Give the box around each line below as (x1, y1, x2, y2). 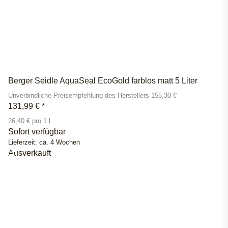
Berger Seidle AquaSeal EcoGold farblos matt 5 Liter (8, 76, 197, 85)
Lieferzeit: (8, 139, 39, 147)
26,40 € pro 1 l (8, 118, 50, 125)
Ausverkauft (8, 149, 51, 158)
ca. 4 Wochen (39, 139, 80, 147)
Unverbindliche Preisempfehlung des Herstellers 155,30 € (8, 92, 177, 100)
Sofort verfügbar (8, 127, 66, 136)
